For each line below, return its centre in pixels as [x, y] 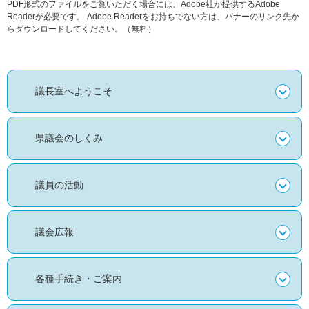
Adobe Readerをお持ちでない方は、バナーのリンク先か [192, 17]
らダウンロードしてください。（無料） [81, 29]
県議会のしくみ [69, 138]
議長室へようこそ [74, 91]
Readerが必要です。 [46, 17]
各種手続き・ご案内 [79, 279]
